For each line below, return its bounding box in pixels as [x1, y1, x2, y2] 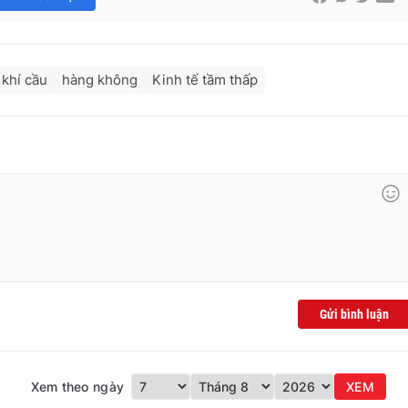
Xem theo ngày [30, 379, 125, 395]
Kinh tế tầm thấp [152, 71, 258, 89]
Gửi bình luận [320, 307, 389, 322]
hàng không [62, 71, 138, 89]
